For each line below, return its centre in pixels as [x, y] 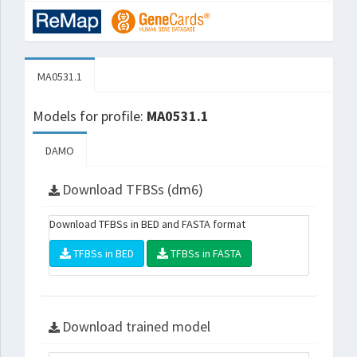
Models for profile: [90, 116]
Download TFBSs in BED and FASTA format [147, 224]
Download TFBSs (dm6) [133, 189]
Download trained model [136, 326]
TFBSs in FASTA [205, 253]
